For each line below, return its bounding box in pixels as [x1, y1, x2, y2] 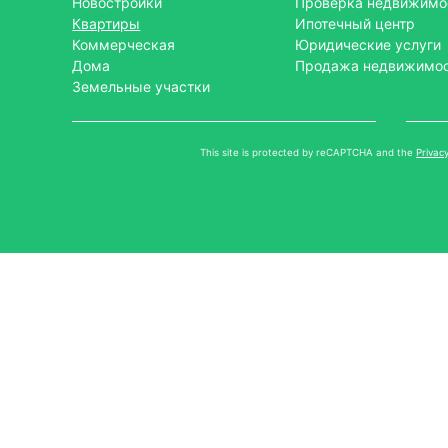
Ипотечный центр [294, 15, 415, 32]
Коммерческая [72, 36, 176, 53]
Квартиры [72, 15, 141, 32]
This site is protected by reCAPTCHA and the [200, 147, 417, 158]
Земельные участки [72, 78, 211, 95]
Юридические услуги [294, 36, 441, 53]
